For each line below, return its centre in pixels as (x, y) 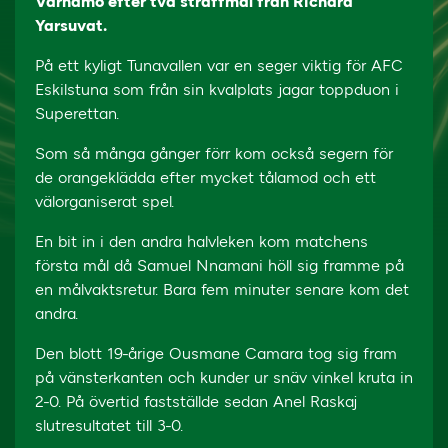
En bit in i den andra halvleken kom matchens (201, 241)
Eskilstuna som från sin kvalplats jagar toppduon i (217, 89)
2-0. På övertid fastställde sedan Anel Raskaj (196, 401)
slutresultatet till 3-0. (109, 425)
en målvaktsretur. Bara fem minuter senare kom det (222, 289)
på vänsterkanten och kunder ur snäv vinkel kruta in (224, 377)
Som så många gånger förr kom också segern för (214, 153)
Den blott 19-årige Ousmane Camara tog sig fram (216, 353)
